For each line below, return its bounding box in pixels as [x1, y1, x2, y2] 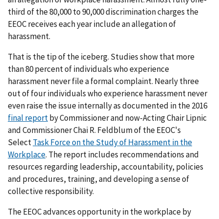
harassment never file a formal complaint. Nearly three [8, 75, 199, 87]
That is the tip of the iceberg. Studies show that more [8, 51, 195, 62]
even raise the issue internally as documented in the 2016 [8, 100, 207, 111]
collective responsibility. [8, 185, 94, 197]
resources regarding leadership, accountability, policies [8, 161, 203, 172]
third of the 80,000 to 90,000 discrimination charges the [8, 6, 198, 17]
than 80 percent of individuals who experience [8, 63, 169, 74]
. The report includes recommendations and [45, 149, 199, 160]
